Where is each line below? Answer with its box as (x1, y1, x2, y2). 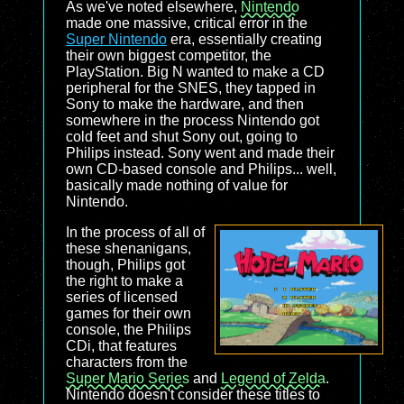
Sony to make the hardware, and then (66, 96, 304, 112)
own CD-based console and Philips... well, (66, 161, 336, 177)
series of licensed (66, 289, 178, 305)
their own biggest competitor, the (66, 48, 271, 63)
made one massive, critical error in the (66, 15, 308, 31)
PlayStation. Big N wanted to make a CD (66, 64, 325, 79)
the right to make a (66, 273, 183, 289)
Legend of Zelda (221, 371, 326, 386)
